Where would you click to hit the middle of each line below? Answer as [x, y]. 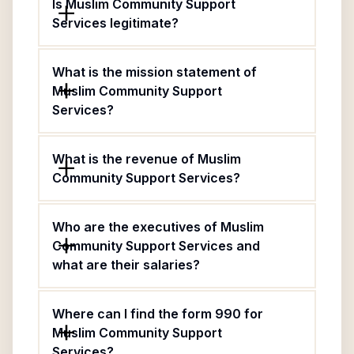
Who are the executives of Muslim [158, 227]
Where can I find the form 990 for [158, 314]
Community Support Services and [156, 246]
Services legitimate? [115, 23]
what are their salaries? [126, 265]
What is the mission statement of [154, 72]
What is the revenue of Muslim [147, 159]
